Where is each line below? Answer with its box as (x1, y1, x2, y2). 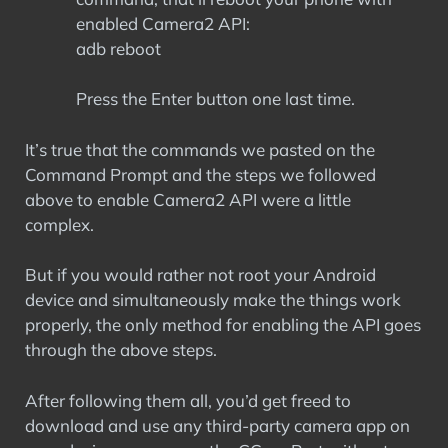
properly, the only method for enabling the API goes (25, 314, 421, 335)
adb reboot (76, 38, 161, 59)
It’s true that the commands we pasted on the (25, 138, 375, 160)
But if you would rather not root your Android (25, 264, 376, 285)
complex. (25, 213, 94, 235)
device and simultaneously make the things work (25, 289, 401, 310)
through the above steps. (25, 339, 217, 360)
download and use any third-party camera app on (25, 414, 410, 436)
